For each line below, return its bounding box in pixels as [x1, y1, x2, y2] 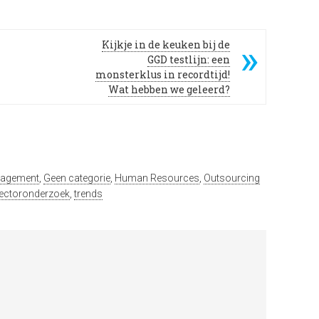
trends [74, 188, 103, 199]
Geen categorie [43, 172, 110, 184]
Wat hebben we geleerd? [108, 83, 230, 96]
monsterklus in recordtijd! [95, 68, 230, 81]
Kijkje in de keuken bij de [102, 38, 230, 51]
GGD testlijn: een [147, 53, 230, 66]
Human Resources [115, 172, 199, 184]
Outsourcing [204, 172, 260, 184]
